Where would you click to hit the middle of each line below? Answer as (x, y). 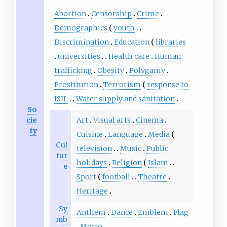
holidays (91, 163)
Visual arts (112, 120)
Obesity (110, 71)
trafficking (73, 71)
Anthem (91, 213)
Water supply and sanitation (125, 99)
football (116, 177)
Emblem (153, 213)
